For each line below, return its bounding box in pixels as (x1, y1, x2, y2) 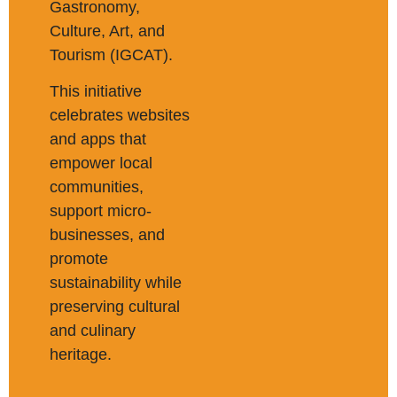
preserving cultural (50, 298, 180, 315)
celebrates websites (50, 106, 190, 124)
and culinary (50, 322, 136, 339)
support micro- (50, 202, 152, 220)
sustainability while (50, 274, 182, 292)
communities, (50, 178, 144, 196)
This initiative (50, 82, 142, 100)
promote (50, 250, 108, 268)
